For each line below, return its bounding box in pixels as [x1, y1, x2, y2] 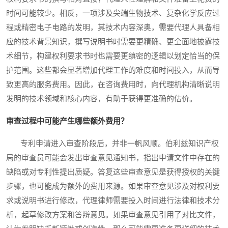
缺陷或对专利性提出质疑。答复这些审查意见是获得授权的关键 [6, 168, 220, 177]
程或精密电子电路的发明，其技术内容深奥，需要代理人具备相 [6, 23, 220, 32]
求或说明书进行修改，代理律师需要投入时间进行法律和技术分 [6, 196, 220, 205]
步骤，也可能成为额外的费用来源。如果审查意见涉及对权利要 [6, 182, 220, 191]
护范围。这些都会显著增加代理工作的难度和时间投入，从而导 [6, 66, 220, 75]
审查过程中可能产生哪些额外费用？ [6, 117, 128, 126]
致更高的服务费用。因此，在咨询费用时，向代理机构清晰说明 [6, 80, 220, 89]
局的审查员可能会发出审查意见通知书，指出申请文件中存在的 [6, 154, 220, 162]
